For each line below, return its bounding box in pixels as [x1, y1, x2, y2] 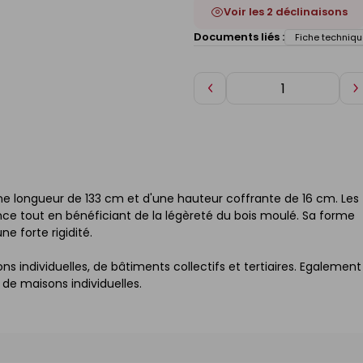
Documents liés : [194, 29, 284, 45]
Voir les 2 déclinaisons [224, 4, 348, 19]
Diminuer [208, 84, 266, 104]
